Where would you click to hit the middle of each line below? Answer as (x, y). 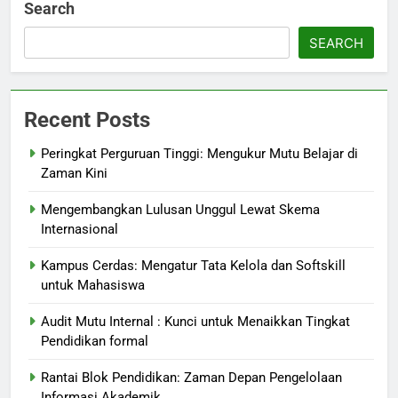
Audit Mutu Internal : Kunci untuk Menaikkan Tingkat (195, 322)
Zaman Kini (74, 174)
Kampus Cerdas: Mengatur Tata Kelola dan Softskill (193, 266)
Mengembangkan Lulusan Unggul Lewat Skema (180, 210)
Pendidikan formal (95, 342)
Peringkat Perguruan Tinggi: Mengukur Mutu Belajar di (199, 154)
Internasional (80, 230)
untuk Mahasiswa (93, 286)
